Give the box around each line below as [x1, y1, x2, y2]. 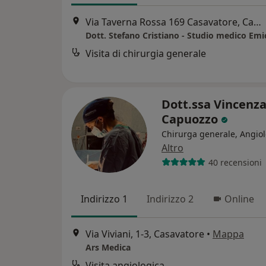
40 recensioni [208, 156, 262, 168]
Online [224, 192, 254, 205]
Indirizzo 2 [147, 192, 194, 205]
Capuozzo [161, 111, 221, 127]
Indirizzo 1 [81, 192, 128, 205]
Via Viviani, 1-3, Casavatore [85, 227, 204, 241]
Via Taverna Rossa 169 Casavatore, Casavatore [254, 15, 261, 29]
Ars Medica [85, 242, 131, 254]
